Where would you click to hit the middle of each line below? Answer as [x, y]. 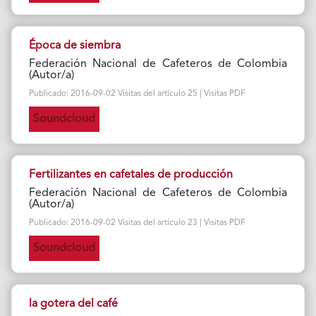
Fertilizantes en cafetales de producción [130, 175]
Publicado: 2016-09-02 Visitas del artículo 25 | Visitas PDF [137, 94]
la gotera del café [73, 304]
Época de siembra [74, 46]
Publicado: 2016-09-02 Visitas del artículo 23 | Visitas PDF [137, 223]
